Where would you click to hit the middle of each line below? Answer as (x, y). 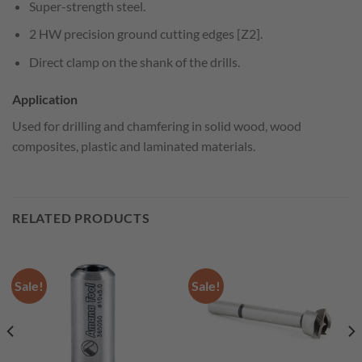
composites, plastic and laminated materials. (134, 145)
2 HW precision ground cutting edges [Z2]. (145, 34)
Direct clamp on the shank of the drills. (134, 61)
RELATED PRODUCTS (81, 217)
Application (45, 99)
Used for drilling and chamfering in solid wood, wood (157, 125)
